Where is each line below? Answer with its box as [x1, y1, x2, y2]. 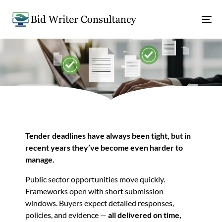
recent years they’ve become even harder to [25, 143, 183, 152]
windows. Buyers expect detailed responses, [25, 198, 174, 208]
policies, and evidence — [25, 210, 109, 220]
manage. [25, 155, 55, 164]
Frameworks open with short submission [25, 186, 164, 196]
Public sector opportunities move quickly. [25, 174, 166, 184]
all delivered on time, [108, 210, 182, 220]
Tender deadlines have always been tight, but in [25, 131, 191, 140]
